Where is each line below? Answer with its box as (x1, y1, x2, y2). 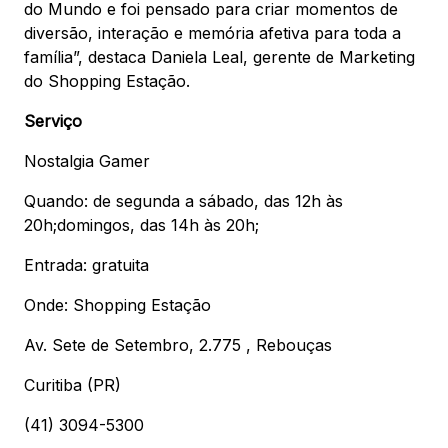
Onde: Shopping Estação (24, 294, 216, 315)
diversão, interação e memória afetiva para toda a (24, 22, 401, 43)
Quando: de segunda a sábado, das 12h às (24, 190, 343, 211)
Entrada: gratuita (24, 254, 149, 275)
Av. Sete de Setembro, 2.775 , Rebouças (24, 334, 342, 355)
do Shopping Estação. (24, 70, 190, 91)
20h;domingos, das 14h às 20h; (24, 214, 259, 235)
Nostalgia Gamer (24, 150, 150, 171)
